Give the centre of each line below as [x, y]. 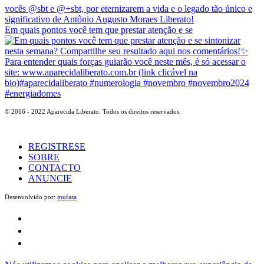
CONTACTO [55, 167]
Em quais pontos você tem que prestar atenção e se [99, 29]
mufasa [67, 197]
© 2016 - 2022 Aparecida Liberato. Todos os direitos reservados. [93, 111]
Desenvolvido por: [31, 197]
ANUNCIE [50, 178]
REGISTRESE [57, 146]
